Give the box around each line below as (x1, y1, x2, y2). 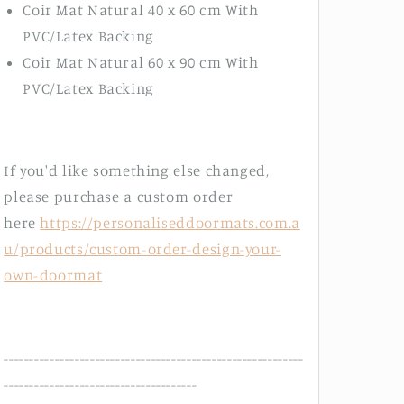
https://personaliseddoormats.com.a (40, 214, 300, 233)
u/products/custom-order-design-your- (4, 240, 281, 259)
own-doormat (4, 266, 103, 285)
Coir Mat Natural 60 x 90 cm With (23, 52, 259, 71)
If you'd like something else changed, (4, 161, 270, 180)
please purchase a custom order (4, 188, 234, 207)
